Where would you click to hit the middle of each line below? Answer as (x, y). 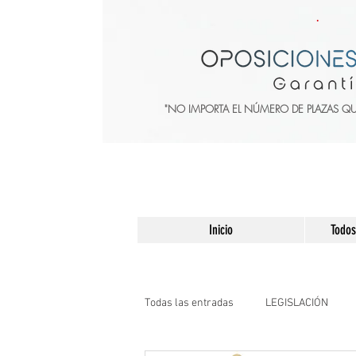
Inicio (221, 230)
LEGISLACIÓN (297, 303)
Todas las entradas (189, 303)
